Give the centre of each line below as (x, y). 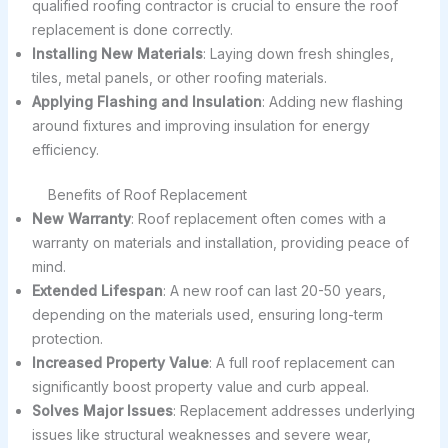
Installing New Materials (117, 53)
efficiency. (65, 149)
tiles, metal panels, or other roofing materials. (179, 77)
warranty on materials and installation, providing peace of (220, 242)
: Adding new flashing (332, 101)
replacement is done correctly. (132, 29)
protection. (67, 338)
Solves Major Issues (102, 410)
